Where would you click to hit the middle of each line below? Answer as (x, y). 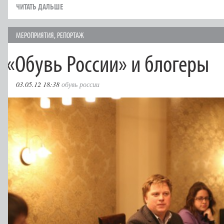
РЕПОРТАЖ (70, 35)
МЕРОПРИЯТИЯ (35, 35)
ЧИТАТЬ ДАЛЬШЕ (39, 6)
